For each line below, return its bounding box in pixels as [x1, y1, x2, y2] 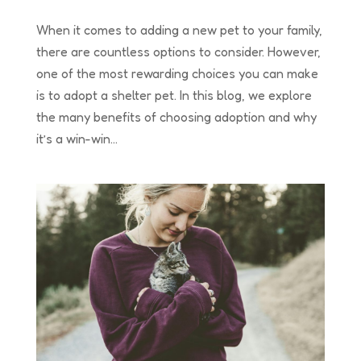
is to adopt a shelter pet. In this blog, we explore [35, 86, 312, 103]
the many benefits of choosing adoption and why [35, 108, 317, 125]
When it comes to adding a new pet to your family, [35, 21, 322, 38]
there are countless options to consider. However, [35, 43, 321, 60]
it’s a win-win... [35, 130, 118, 147]
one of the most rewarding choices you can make [35, 64, 318, 81]
